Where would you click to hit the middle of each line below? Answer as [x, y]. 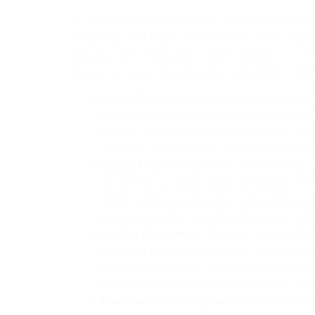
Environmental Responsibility [180, 301]
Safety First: [134, 166]
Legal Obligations [147, 99]
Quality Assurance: [154, 234]
